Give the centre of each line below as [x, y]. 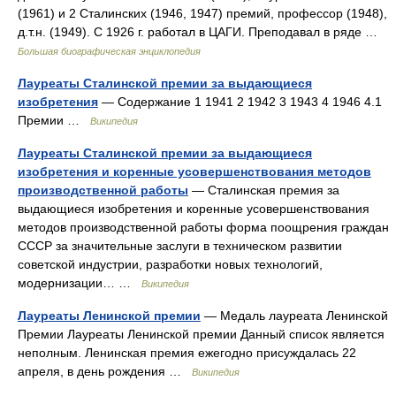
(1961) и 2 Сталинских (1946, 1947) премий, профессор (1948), [202, 13]
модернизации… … [80, 283]
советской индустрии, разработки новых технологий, [170, 264]
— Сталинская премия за [264, 190]
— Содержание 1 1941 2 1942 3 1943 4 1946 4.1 [240, 102]
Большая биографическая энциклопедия [109, 51]
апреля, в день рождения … [105, 371]
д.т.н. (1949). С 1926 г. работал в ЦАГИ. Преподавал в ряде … [201, 32]
